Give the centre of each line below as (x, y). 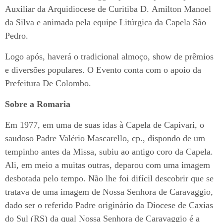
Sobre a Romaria (38, 104)
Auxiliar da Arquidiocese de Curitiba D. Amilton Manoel (108, 9)
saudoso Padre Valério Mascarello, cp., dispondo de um (105, 138)
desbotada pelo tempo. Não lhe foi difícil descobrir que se (109, 178)
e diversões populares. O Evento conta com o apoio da (103, 70)
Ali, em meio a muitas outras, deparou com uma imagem (108, 165)
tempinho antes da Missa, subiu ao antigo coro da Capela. (109, 151)
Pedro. (17, 35)
